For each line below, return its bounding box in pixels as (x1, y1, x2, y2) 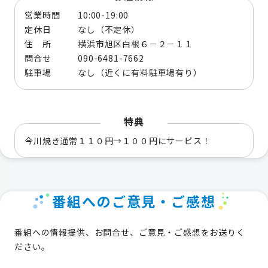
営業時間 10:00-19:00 (25, 8, 129, 21)
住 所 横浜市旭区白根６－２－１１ (25, 37, 193, 50)
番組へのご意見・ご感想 (52, 190, 216, 211)
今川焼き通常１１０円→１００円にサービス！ (25, 134, 211, 147)
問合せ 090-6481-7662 (25, 51, 144, 64)
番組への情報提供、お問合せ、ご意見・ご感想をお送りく (14, 226, 245, 238)
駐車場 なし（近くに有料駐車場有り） (25, 66, 202, 78)
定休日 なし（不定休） (25, 23, 140, 35)
